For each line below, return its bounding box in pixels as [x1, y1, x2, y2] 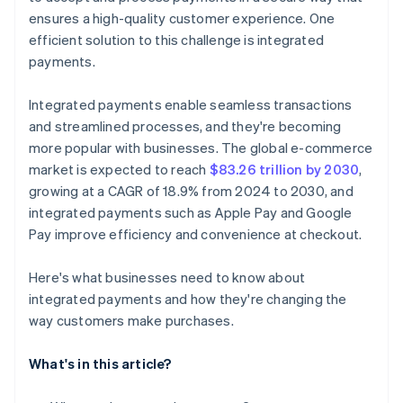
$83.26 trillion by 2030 [209, 160, 360, 179]
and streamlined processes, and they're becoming [29, 117, 342, 136]
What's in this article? [29, 354, 172, 373]
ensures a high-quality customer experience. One [29, 9, 336, 28]
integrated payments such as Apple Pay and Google [29, 203, 353, 222]
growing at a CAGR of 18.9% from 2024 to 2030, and [29, 182, 354, 201]
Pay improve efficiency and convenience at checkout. [29, 225, 363, 244]
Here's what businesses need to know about [29, 268, 306, 287]
